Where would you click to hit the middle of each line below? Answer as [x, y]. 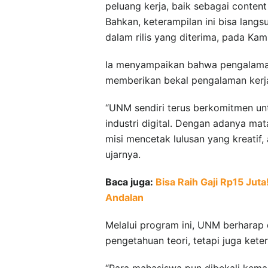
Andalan [124, 197]
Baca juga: [130, 182]
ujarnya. [123, 154]
